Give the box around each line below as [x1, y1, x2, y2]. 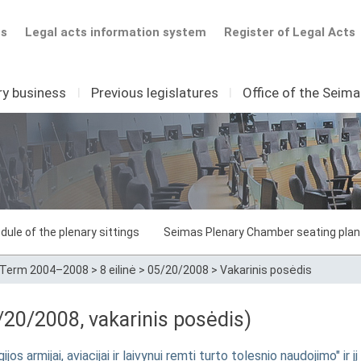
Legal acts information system [24, 25, 206, 39]
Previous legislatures [90, 85, 218, 101]
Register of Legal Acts [224, 25, 355, 39]
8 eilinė [100, 263, 136, 276]
